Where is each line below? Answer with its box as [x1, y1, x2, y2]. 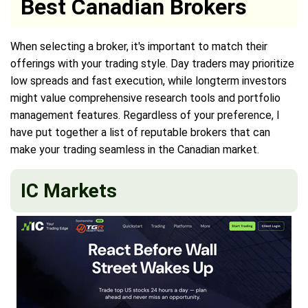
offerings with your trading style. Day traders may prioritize [10, 56, 294, 70]
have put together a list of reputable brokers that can [10, 125, 270, 139]
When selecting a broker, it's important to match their [10, 39, 267, 53]
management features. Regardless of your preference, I [10, 108, 280, 122]
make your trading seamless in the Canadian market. [10, 142, 259, 156]
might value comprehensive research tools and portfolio [10, 91, 280, 104]
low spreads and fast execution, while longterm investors [10, 74, 287, 87]
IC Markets [21, 179, 117, 202]
